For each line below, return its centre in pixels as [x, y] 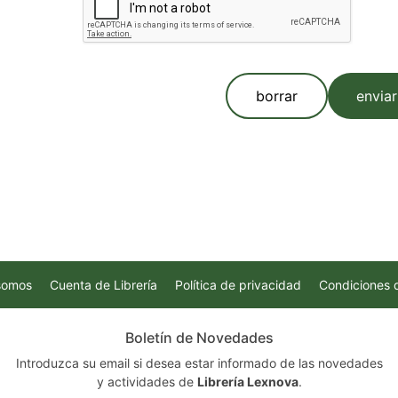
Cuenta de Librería [103, 285]
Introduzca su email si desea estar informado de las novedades [199, 363]
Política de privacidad [238, 285]
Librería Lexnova [247, 382]
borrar [277, 96]
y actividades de [152, 382]
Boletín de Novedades [199, 338]
